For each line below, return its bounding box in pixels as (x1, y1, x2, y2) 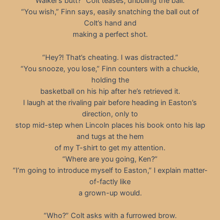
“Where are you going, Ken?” (62, 154, 158, 164)
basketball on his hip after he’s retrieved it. (40, 86, 180, 96)
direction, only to (82, 109, 138, 118)
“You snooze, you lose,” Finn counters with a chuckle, (21, 64, 199, 73)
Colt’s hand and (83, 19, 137, 28)
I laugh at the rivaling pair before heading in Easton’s (23, 98, 197, 107)
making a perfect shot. (72, 30, 148, 39)
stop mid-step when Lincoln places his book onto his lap (15, 120, 205, 130)
